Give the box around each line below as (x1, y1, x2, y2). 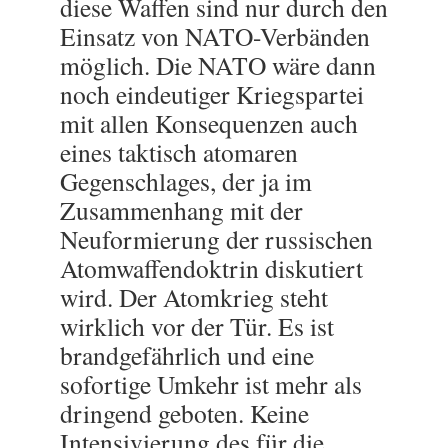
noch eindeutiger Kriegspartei (60, 77, 364, 111)
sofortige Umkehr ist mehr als (60, 367, 362, 401)
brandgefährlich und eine (60, 338, 314, 372)
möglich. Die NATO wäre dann (60, 48, 376, 82)
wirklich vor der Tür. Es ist (60, 309, 334, 343)
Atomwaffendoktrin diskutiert (60, 251, 363, 285)
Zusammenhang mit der (60, 193, 303, 227)
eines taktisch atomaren (60, 135, 298, 169)
